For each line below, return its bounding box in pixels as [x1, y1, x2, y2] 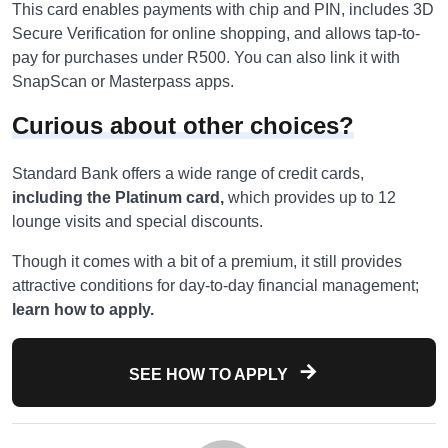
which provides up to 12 [224, 189, 396, 206]
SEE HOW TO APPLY [129, 366, 292, 383]
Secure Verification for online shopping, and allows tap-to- [12, 25, 420, 42]
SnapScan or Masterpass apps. [12, 73, 234, 90]
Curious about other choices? [12, 112, 354, 139]
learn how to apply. [12, 301, 154, 318]
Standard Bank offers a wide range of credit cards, [12, 165, 364, 182]
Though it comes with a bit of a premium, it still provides [12, 253, 402, 270]
